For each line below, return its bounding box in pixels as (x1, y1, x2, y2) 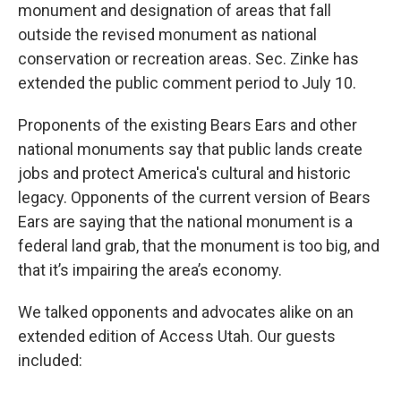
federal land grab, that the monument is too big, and (18, 236, 380, 256)
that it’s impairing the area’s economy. (18, 260, 282, 280)
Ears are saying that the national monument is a (18, 212, 353, 232)
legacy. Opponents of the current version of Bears (18, 188, 371, 208)
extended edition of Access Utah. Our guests (18, 327, 336, 346)
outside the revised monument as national (18, 25, 317, 45)
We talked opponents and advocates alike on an (18, 303, 354, 322)
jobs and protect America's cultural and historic (18, 164, 351, 183)
